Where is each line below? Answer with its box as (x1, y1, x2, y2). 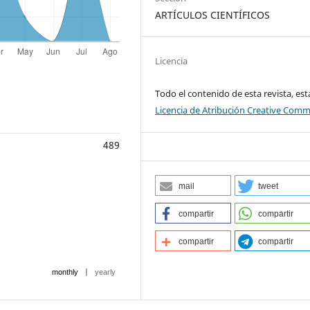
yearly (95, 267, 116, 276)
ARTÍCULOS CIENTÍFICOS (155, 8, 271, 21)
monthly (52, 267, 78, 276)
